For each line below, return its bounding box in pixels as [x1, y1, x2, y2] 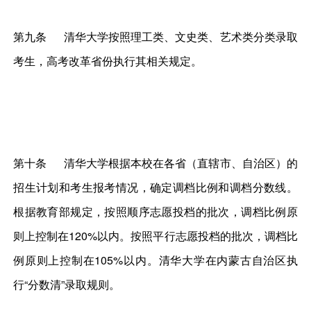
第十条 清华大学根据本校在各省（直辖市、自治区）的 [13, 154, 298, 171]
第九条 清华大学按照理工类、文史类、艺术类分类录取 [13, 28, 298, 45]
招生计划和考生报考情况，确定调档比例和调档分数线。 [13, 178, 298, 195]
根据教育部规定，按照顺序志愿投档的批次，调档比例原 [13, 203, 298, 219]
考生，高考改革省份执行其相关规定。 [13, 53, 203, 69]
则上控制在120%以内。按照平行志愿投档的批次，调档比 [13, 227, 298, 244]
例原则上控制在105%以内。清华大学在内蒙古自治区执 [13, 251, 298, 268]
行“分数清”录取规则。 [13, 276, 121, 292]
